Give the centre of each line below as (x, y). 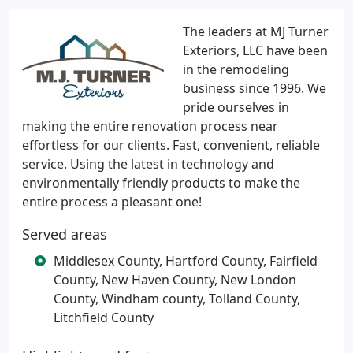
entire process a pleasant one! (112, 202)
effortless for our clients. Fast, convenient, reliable (171, 145)
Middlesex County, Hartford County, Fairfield (186, 261)
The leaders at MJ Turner (256, 32)
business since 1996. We (255, 88)
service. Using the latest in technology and (148, 164)
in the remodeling (236, 69)
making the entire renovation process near (150, 126)
